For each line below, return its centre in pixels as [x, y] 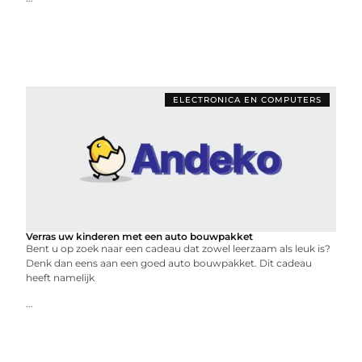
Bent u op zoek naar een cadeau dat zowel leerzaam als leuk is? [179, 248]
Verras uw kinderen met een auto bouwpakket [140, 236]
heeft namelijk [61, 278]
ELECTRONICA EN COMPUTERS [247, 100]
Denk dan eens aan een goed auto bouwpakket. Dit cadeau [169, 263]
